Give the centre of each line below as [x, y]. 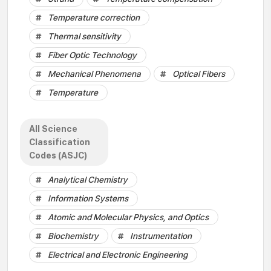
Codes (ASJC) [58, 155]
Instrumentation [161, 236]
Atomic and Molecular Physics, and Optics [128, 217]
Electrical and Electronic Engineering [118, 255]
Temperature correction [94, 18]
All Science [53, 129]
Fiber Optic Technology [92, 55]
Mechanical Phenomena [94, 74]
